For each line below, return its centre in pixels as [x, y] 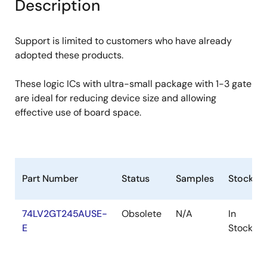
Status [136, 178]
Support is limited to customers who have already [123, 41]
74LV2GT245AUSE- [65, 214]
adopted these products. [69, 55]
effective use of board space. [78, 112]
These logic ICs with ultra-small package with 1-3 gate [133, 84]
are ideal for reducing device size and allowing [116, 98]
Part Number [50, 178]
